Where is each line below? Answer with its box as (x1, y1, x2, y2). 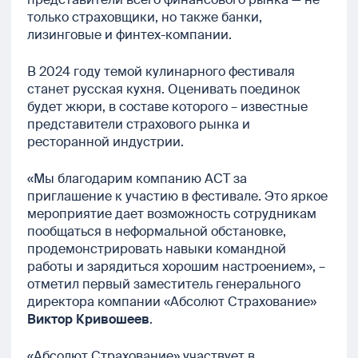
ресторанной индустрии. (27, 133, 184, 151)
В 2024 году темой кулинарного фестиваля (27, 63, 295, 81)
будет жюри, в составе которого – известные (27, 98, 308, 116)
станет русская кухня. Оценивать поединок (27, 81, 300, 98)
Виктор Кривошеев (27, 311, 149, 328)
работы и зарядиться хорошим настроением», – (27, 258, 325, 276)
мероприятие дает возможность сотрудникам (27, 205, 316, 223)
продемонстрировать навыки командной (27, 241, 286, 258)
